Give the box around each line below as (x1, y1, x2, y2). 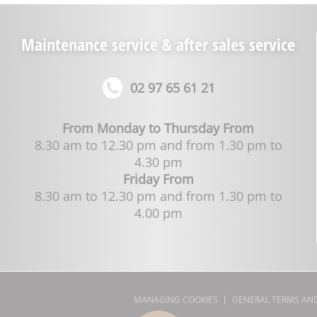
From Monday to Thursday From (62, 120, 254, 137)
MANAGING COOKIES (134, 294, 218, 306)
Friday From (122, 171, 194, 188)
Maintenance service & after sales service (21, 33, 295, 57)
